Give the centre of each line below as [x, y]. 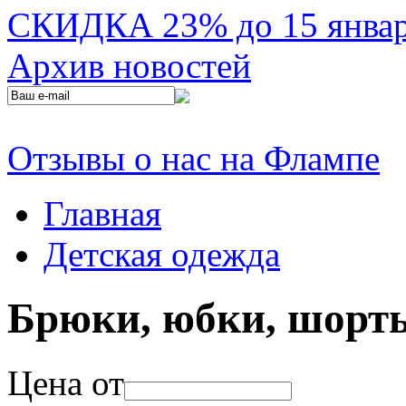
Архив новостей [129, 66]
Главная [102, 213]
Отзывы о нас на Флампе [193, 158]
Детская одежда [162, 254]
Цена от [66, 382]
